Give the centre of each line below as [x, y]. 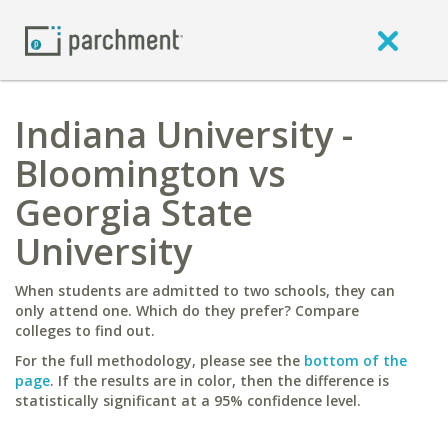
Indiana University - [184, 134]
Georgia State [134, 212]
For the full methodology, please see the [159, 360]
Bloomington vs [150, 173]
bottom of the [355, 360]
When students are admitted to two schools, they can [205, 290]
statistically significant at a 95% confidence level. [188, 400]
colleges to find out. [85, 330]
